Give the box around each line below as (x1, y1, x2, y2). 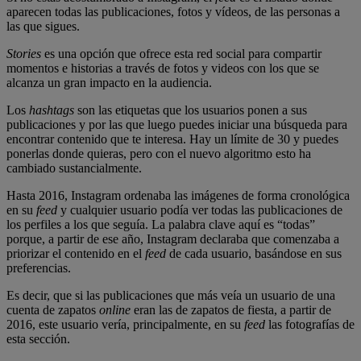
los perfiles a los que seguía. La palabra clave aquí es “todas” (6, 218, 315, 232)
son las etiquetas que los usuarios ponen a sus (74, 103, 307, 118)
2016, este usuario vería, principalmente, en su (6, 317, 244, 332)
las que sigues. (6, 19, 80, 34)
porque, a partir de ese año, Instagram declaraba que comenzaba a (6, 232, 339, 247)
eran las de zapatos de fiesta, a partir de (131, 303, 331, 317)
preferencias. (6, 261, 71, 276)
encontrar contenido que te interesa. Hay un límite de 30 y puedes (6, 132, 338, 147)
